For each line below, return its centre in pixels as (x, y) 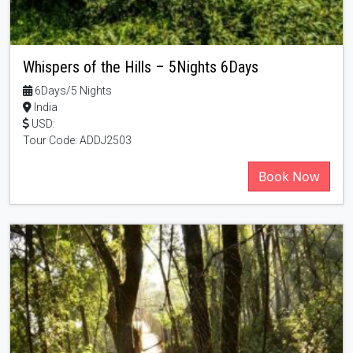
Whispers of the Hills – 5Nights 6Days (141, 67)
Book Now (289, 176)
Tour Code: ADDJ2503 (77, 140)
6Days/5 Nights (72, 90)
